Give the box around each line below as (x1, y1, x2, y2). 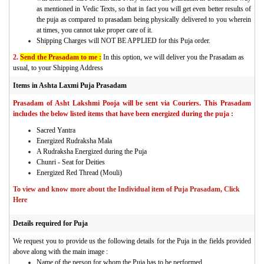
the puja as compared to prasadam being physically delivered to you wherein (37, 15, 251, 24)
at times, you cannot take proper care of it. (37, 25, 153, 34)
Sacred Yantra (37, 126, 75, 134)
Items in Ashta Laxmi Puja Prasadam (13, 81, 127, 90)
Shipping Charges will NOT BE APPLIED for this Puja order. (37, 36, 210, 45)
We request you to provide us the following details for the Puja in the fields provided (13, 236, 251, 245)
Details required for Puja (13, 219, 88, 227)
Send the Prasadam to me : (20, 52, 101, 61)
